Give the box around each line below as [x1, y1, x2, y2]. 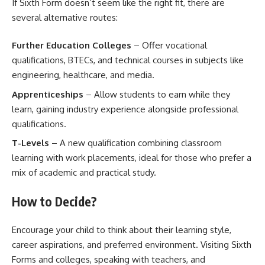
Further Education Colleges [12, 40, 131, 51]
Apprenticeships [12, 88, 83, 100]
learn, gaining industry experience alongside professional [12, 103, 238, 115]
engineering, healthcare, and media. [12, 69, 154, 80]
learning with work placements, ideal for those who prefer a [12, 152, 251, 163]
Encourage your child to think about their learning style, [12, 224, 231, 235]
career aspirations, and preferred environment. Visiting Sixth [12, 239, 251, 250]
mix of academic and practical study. [12, 167, 156, 178]
